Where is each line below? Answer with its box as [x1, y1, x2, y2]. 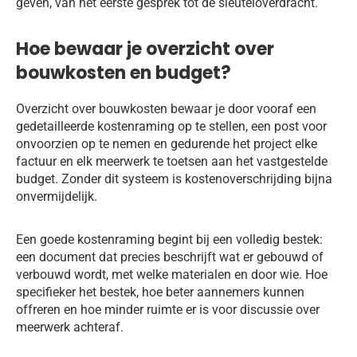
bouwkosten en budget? [16, 61, 231, 86]
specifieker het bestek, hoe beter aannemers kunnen [16, 284, 304, 300]
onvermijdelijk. [16, 188, 97, 204]
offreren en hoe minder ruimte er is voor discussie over [16, 301, 320, 317]
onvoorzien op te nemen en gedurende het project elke [16, 135, 317, 151]
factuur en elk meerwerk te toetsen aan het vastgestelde [16, 153, 328, 169]
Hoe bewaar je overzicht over [16, 37, 274, 62]
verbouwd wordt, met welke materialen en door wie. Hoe [16, 266, 328, 282]
